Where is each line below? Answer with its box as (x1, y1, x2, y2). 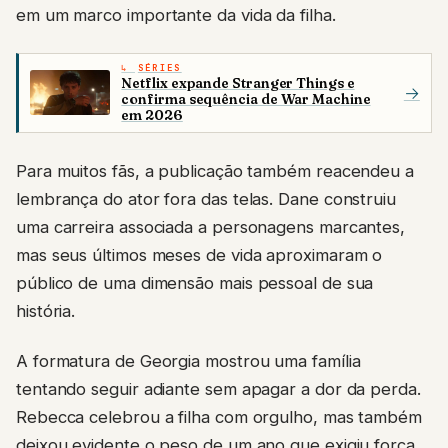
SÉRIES (137, 61, 182, 74)
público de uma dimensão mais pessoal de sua (16, 272, 374, 293)
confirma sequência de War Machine (121, 90, 371, 109)
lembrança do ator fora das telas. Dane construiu (16, 188, 396, 209)
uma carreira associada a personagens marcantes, (16, 216, 406, 237)
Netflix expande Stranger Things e (121, 74, 355, 93)
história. (16, 300, 76, 321)
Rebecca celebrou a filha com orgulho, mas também (16, 407, 422, 428)
